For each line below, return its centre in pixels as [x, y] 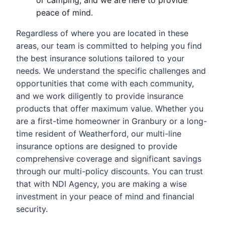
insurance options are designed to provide [97, 146]
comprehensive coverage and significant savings [109, 158]
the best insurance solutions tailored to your [100, 58]
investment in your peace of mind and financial [105, 196]
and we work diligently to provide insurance [100, 96]
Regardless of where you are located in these [102, 33]
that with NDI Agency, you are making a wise [101, 184]
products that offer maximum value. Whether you [110, 108]
